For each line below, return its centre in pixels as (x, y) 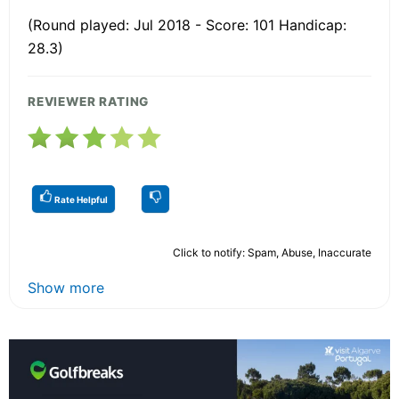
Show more (66, 288)
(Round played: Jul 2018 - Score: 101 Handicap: (187, 25)
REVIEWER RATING (89, 102)
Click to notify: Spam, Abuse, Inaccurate (272, 253)
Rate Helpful (80, 200)
